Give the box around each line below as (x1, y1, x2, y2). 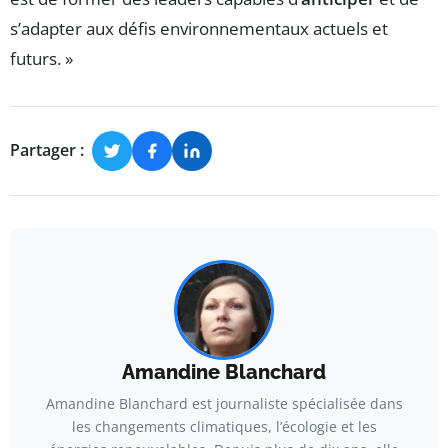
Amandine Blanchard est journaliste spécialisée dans (45, 393, 403, 413)
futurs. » (10, 46, 73, 70)
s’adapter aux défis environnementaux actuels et (10, 16, 388, 40)
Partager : (10, 139, 84, 162)
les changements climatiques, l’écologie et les (71, 416, 377, 436)
